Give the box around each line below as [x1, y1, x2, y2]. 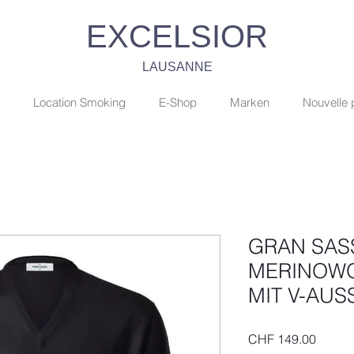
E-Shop [159, 94, 197, 110]
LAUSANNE [141, 60, 213, 73]
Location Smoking [33, 94, 126, 110]
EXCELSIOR [86, 19, 268, 54]
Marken [230, 94, 269, 110]
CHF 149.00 [248, 330, 316, 347]
